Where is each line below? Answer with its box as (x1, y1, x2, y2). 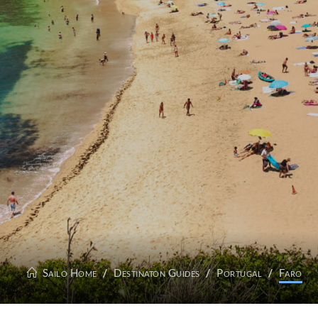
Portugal (216, 266, 262, 279)
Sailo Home (40, 266, 97, 279)
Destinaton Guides (114, 266, 200, 279)
